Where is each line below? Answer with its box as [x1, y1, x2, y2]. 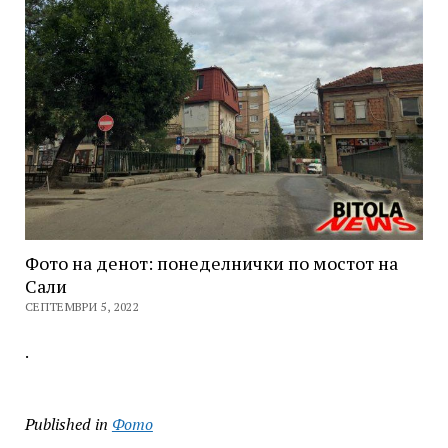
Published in [24, 412, 108, 435]
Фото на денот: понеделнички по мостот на [24, 250, 398, 275]
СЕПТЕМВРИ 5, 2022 [24, 298, 140, 314]
